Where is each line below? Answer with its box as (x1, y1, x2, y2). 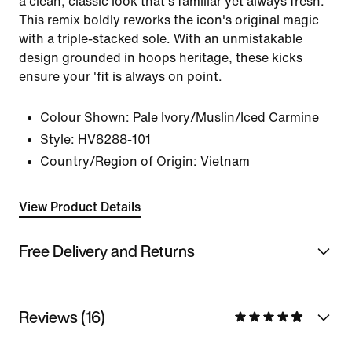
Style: (40, 133, 75, 146)
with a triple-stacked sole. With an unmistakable (19, 32, 302, 46)
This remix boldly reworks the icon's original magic (19, 13, 319, 27)
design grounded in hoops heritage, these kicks (19, 51, 302, 64)
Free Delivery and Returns (19, 239, 195, 262)
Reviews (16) (19, 305, 105, 328)
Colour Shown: (40, 111, 130, 124)
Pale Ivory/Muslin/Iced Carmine (133, 111, 319, 124)
